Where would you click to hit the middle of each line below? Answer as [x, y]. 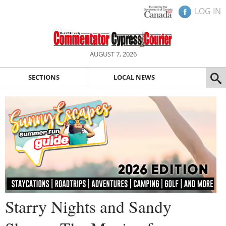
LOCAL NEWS [134, 77]
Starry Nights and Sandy [88, 206]
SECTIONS [44, 77]
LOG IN [208, 11]
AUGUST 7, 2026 [113, 54]
